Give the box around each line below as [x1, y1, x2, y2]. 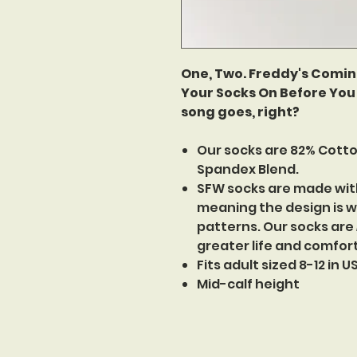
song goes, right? [181, 103, 300, 121]
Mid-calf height [197, 275, 300, 293]
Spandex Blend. [197, 160, 299, 178]
